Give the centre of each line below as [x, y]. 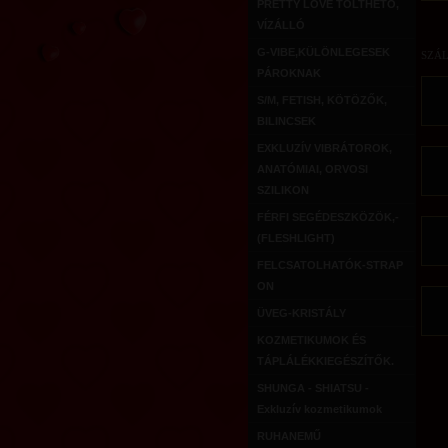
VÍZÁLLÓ [281, 25]
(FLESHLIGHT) [296, 238]
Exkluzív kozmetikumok [319, 409]
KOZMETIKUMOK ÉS [311, 340]
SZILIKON [283, 190]
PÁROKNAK [289, 73]
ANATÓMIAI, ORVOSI [312, 169]
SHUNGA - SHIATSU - [313, 388]
